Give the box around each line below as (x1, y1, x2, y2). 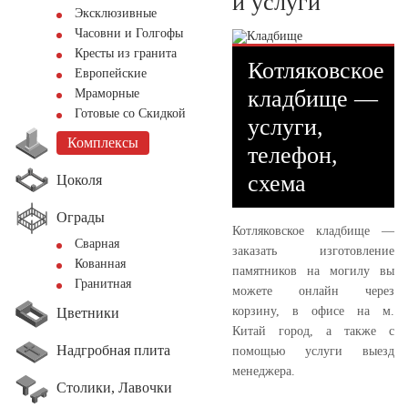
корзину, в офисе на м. (232, 303, 394, 318)
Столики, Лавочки (56, 379, 172, 395)
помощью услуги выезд (232, 343, 394, 358)
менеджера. (232, 363, 295, 378)
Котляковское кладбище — (232, 223, 394, 238)
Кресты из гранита (75, 46, 177, 60)
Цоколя (56, 171, 102, 188)
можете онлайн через (232, 283, 394, 298)
